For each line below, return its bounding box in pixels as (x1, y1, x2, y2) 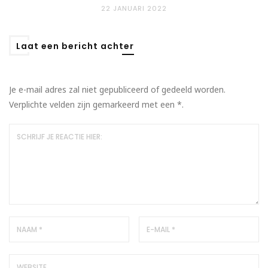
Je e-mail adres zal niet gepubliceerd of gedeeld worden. (9, 84, 226, 96)
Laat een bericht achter (16, 40, 134, 53)
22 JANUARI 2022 (101, 4, 167, 14)
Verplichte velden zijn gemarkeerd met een (9, 99, 177, 111)
